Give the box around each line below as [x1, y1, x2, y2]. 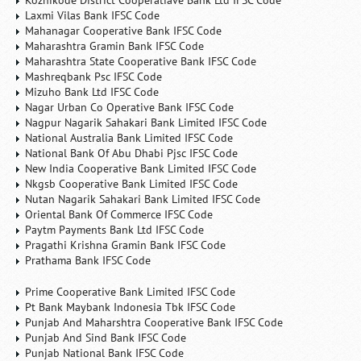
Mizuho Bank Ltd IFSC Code [25, 85, 160, 99]
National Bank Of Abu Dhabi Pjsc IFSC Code [25, 146, 239, 160]
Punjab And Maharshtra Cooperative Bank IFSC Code [25, 315, 284, 330]
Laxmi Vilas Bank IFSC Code [25, 8, 160, 23]
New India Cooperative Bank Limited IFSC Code [25, 161, 257, 176]
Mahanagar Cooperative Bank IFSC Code [25, 23, 222, 38]
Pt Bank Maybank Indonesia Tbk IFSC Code [25, 300, 236, 314]
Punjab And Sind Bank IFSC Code [25, 330, 187, 345]
